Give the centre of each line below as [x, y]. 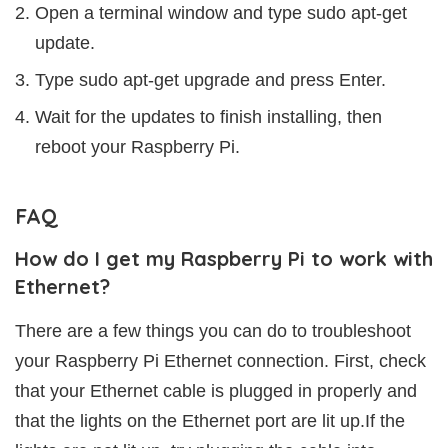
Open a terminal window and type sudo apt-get [221, 12]
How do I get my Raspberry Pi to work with [224, 258]
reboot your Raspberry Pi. [137, 146]
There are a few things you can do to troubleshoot [213, 330]
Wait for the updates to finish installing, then [208, 116]
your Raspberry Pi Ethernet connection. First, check [220, 360]
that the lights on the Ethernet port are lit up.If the [210, 420]
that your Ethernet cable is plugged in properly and [216, 390]
